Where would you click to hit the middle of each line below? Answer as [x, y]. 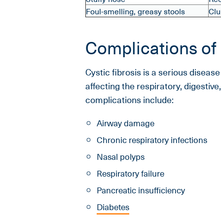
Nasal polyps [120, 157]
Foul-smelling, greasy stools [135, 11]
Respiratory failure [130, 173]
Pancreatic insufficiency [141, 190]
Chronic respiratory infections [152, 140]
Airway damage [125, 123]
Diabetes [113, 207]
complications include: [129, 100]
